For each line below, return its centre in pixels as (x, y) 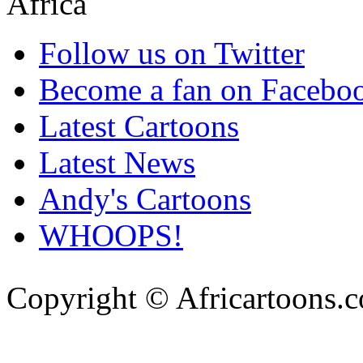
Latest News (117, 162)
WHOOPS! (111, 235)
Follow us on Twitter (172, 53)
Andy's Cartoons (145, 199)
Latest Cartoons (139, 126)
